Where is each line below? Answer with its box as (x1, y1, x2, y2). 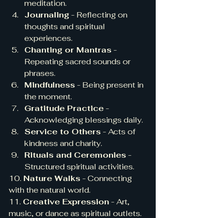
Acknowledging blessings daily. (24, 115, 143, 126)
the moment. (24, 91, 72, 102)
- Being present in (75, 80, 145, 91)
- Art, (109, 197, 131, 207)
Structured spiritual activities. (24, 162, 134, 172)
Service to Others (24, 127, 101, 137)
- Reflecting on (69, 10, 129, 20)
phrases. (24, 68, 55, 79)
